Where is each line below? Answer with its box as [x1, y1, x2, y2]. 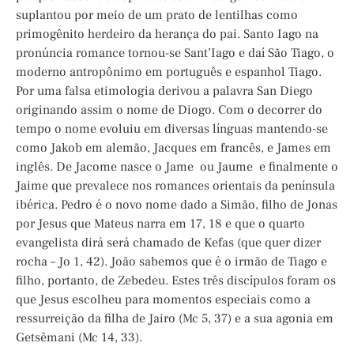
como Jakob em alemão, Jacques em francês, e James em [16, 140, 331, 156]
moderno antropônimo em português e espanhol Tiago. [16, 64, 322, 81]
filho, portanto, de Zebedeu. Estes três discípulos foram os [16, 273, 336, 289]
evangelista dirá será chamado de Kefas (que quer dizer [16, 235, 321, 251]
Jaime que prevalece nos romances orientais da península [16, 178, 335, 194]
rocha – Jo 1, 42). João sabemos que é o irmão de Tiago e [16, 254, 327, 270]
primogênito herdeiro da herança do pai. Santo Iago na [16, 26, 318, 43]
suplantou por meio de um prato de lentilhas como [16, 7, 298, 24]
